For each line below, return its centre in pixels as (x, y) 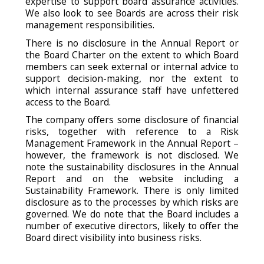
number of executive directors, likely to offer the (132, 226)
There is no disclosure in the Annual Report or (132, 43)
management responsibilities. (91, 24)
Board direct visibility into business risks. (113, 238)
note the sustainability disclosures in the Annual (132, 167)
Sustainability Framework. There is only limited (132, 191)
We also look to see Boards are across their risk (132, 13)
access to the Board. (68, 102)
